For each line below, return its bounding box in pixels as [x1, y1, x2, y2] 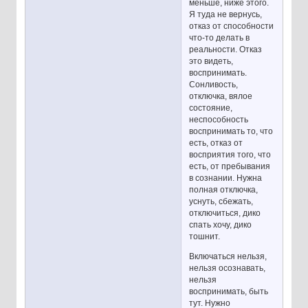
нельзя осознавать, [189, 263, 266, 274]
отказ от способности [189, 21, 274, 32]
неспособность [189, 115, 249, 125]
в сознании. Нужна [189, 173, 263, 184]
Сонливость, [189, 80, 239, 90]
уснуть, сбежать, [189, 197, 254, 207]
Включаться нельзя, [189, 252, 267, 262]
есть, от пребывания [189, 162, 271, 172]
